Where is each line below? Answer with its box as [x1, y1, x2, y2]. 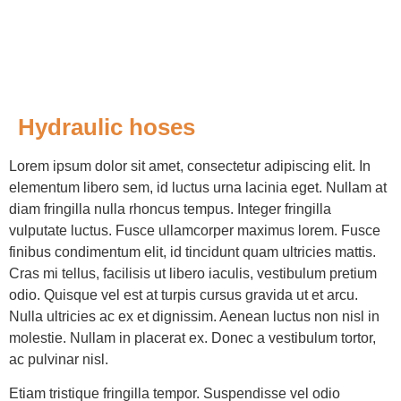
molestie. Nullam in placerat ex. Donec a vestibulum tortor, [9, 330, 376, 346]
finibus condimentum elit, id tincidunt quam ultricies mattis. [9, 244, 376, 260]
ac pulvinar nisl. [9, 352, 108, 367]
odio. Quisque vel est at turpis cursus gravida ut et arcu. [9, 287, 358, 303]
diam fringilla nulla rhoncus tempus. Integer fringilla [9, 201, 331, 217]
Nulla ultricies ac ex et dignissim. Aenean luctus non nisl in [9, 309, 380, 324]
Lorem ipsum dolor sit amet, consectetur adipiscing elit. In [9, 158, 371, 174]
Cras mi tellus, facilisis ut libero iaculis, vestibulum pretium [9, 266, 377, 281]
